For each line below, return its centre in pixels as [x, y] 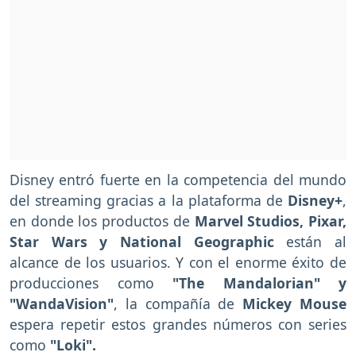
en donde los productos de [102, 221]
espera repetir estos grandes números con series [178, 325]
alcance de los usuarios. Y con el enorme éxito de [178, 263]
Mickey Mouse [291, 304]
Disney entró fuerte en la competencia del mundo [178, 180]
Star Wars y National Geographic [148, 242]
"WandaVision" [62, 304]
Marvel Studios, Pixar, [271, 221]
